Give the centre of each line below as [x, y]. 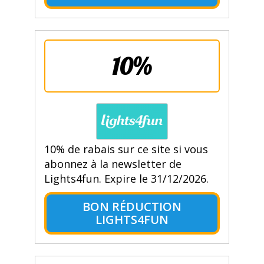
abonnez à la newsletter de [113, 164]
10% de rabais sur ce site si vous [126, 149]
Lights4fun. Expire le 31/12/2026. [126, 179]
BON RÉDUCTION [132, 207]
